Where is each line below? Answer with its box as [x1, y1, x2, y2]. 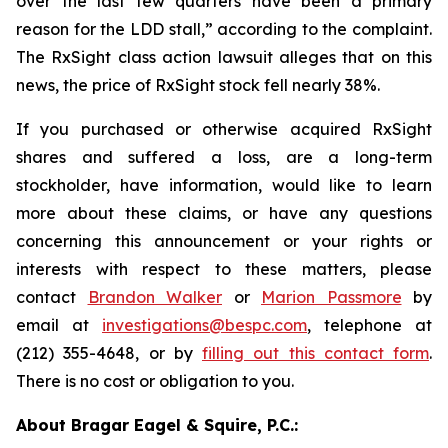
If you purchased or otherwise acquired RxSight [16, 119, 432, 139]
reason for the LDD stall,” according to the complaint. [16, 19, 432, 39]
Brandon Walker [87, 287, 222, 307]
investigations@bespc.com [102, 315, 307, 335]
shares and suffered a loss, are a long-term [16, 147, 432, 167]
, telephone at [307, 315, 432, 335]
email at [16, 315, 102, 335]
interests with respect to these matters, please [16, 259, 432, 279]
